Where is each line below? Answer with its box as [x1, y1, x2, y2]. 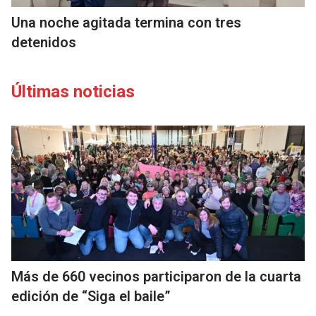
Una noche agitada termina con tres [11, 14, 241, 31]
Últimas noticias [11, 82, 135, 102]
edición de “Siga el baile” [11, 288, 171, 305]
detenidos [11, 34, 76, 51]
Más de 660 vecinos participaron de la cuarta [11, 268, 301, 285]
